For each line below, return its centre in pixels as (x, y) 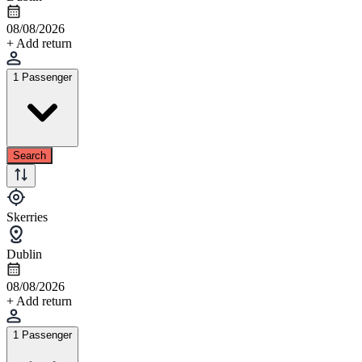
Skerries (27, 217)
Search (29, 155)
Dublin (24, 254)
